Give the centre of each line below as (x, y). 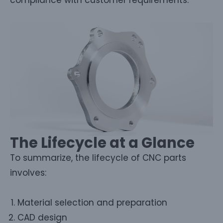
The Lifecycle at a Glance (102, 143)
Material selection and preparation (92, 202)
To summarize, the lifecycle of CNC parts (98, 158)
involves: (28, 172)
